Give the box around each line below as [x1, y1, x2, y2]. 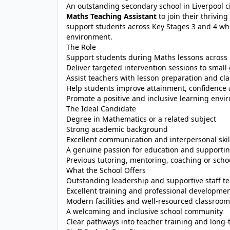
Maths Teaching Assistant [66, 11, 157, 21]
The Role [66, 42, 96, 52]
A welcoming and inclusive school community [66, 206, 223, 216]
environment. [66, 32, 112, 42]
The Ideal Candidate [66, 104, 136, 113]
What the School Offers [66, 165, 146, 175]
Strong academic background [66, 124, 168, 134]
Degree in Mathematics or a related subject [66, 114, 216, 124]
